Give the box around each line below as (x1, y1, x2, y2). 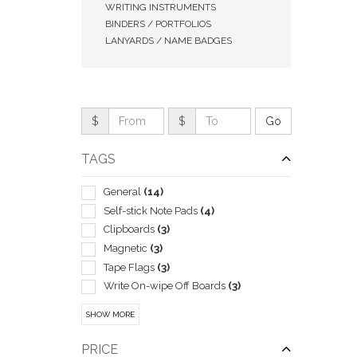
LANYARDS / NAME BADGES (105, 35, 232, 46)
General (104, 186, 143, 198)
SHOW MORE (86, 309, 135, 319)
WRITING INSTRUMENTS (105, 2, 216, 13)
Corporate (104, 336, 152, 349)
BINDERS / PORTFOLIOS (105, 18, 211, 29)
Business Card (104, 317, 173, 330)
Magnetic (104, 241, 150, 254)
